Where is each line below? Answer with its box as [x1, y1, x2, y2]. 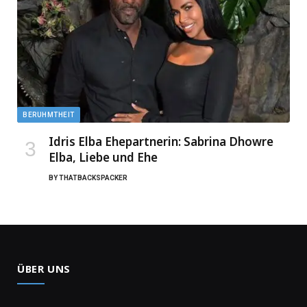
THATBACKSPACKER [59, 173, 127, 182]
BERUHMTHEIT [23, 110, 75, 119]
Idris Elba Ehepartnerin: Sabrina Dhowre [49, 133, 273, 149]
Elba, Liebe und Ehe [49, 149, 158, 165]
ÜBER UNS [17, 261, 71, 275]
